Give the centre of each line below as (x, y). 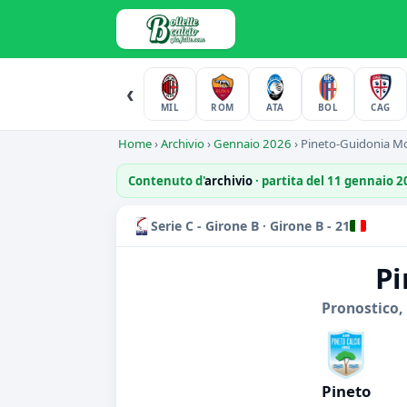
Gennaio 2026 (253, 144)
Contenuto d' (166, 181)
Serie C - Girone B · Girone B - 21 (250, 226)
